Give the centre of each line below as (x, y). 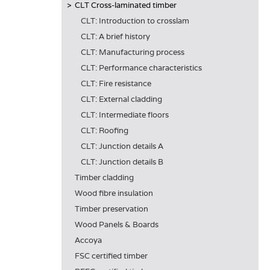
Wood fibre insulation (114, 193)
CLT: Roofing (105, 130)
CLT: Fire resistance (116, 83)
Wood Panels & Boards (117, 224)
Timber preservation (111, 209)
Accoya (88, 240)
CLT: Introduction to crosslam (135, 21)
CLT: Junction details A (122, 146)
